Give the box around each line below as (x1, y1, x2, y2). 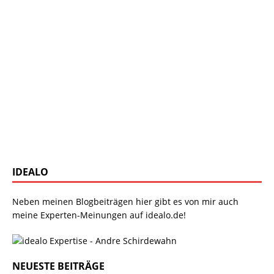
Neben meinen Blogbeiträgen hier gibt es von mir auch (12, 195, 239, 207)
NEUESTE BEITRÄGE (12, 259, 105, 273)
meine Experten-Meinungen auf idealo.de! (12, 209, 186, 221)
